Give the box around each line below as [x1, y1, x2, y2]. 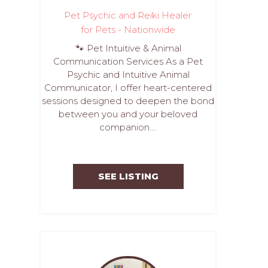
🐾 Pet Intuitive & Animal [75, 42, 181, 54]
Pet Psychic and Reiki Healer [64, 10, 192, 21]
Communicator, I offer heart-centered [44, 82, 212, 93]
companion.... [99, 121, 157, 133]
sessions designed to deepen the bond [42, 95, 214, 106]
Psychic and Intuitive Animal [66, 69, 190, 80]
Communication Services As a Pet [53, 56, 203, 67]
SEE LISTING [98, 170, 159, 182]
